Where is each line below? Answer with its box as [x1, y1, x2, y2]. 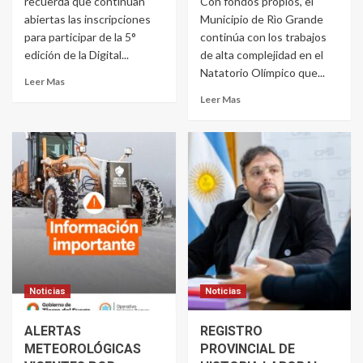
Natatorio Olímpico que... [199, 66, 325, 80]
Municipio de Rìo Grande [199, 12, 323, 27]
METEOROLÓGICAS [24, 341, 141, 357]
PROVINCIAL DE [199, 341, 295, 357]
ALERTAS [24, 323, 81, 340]
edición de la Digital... [24, 48, 129, 62]
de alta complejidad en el [199, 48, 323, 62]
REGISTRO [199, 323, 263, 340]
